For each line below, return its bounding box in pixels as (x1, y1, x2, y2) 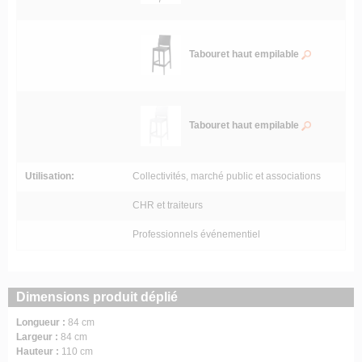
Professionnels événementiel (133, 229, 260, 241)
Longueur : (16, 317, 68, 329)
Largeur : (16, 331, 61, 343)
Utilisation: (25, 170, 74, 183)
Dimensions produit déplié (16, 290, 178, 305)
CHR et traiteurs (133, 200, 203, 212)
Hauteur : (16, 346, 61, 358)
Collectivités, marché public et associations (133, 170, 321, 183)
